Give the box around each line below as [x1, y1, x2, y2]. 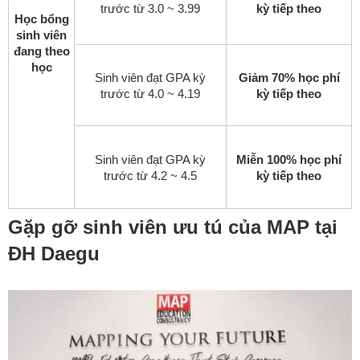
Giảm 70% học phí [238, 71, 340, 85]
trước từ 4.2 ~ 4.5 [104, 169, 197, 183]
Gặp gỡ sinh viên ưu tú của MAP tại [8, 216, 337, 239]
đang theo [13, 44, 70, 59]
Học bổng [14, 12, 69, 27]
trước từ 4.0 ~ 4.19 [100, 87, 200, 101]
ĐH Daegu [8, 243, 100, 265]
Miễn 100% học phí [236, 153, 342, 167]
